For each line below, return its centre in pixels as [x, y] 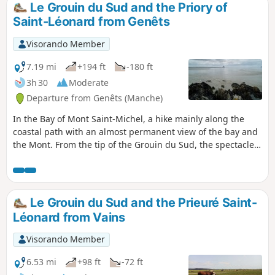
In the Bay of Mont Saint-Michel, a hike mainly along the [129, 119]
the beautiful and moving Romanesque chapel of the [122, 171]
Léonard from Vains [69, 218]
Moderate [89, 82]
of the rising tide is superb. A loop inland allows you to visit [135, 158]
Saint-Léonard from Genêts [91, 22]
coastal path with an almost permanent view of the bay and [135, 132]
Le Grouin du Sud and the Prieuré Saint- [142, 203]
